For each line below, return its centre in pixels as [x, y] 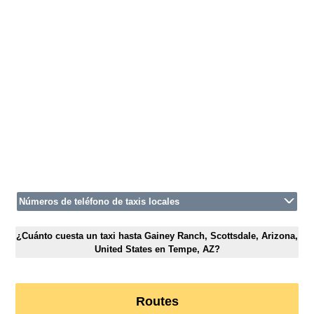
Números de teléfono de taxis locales [100, 202]
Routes [157, 302]
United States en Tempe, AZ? [157, 249]
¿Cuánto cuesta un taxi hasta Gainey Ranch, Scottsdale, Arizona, [157, 235]
